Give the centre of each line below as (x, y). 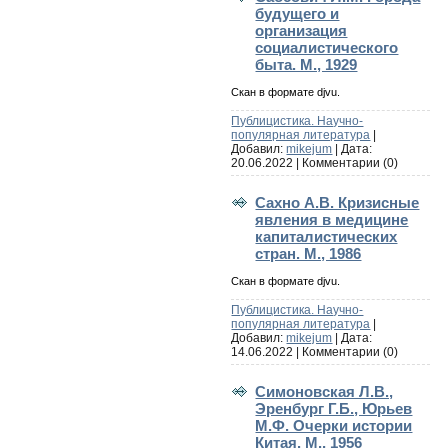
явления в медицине (332, 219)
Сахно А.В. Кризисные (337, 202)
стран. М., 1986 (308, 253)
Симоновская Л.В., (324, 391)
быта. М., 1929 (306, 64)
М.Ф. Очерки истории (334, 425)
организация (301, 30)
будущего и (297, 13)
